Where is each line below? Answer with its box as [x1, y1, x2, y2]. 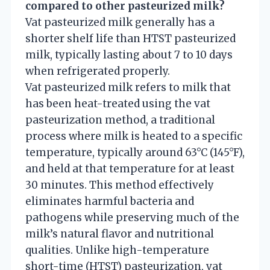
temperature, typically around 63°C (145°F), [25, 145, 245, 159]
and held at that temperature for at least [25, 162, 234, 175]
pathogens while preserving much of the [25, 210, 239, 224]
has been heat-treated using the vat [25, 96, 210, 110]
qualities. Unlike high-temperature [25, 243, 209, 257]
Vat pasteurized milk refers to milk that [25, 80, 231, 94]
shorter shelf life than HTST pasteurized [25, 31, 236, 45]
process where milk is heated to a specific [25, 129, 242, 143]
